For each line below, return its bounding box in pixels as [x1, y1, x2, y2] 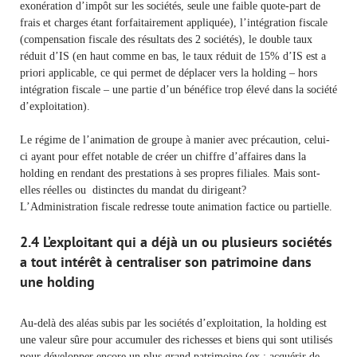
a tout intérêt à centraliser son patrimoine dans [20, 252, 312, 271]
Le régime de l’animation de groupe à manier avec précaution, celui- [20, 133, 330, 146]
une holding [20, 272, 95, 291]
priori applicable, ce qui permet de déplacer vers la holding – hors [20, 66, 317, 79]
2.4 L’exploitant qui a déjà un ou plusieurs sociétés [20, 232, 332, 251]
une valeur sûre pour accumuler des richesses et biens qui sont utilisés [20, 333, 332, 346]
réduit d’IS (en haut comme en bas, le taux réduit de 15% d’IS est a [20, 49, 326, 62]
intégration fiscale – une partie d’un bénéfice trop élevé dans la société [20, 83, 337, 96]
